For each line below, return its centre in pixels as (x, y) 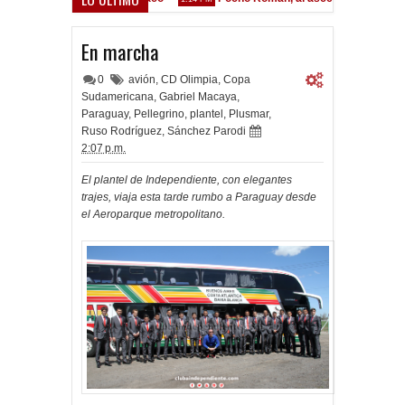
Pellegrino (159, 114)
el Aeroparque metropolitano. (153, 214)
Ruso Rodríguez (122, 131)
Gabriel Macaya (198, 97)
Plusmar (249, 114)
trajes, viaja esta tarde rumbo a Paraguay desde (199, 197)
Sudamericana (118, 97)
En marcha (120, 52)
